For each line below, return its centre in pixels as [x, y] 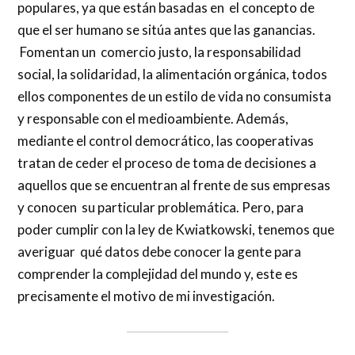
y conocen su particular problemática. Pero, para [161, 208]
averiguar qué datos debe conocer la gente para [160, 252]
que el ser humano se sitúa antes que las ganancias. [167, 30]
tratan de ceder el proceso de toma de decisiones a [167, 163]
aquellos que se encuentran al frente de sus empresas [174, 185]
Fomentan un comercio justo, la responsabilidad [160, 52]
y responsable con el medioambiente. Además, [153, 119]
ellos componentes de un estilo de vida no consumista [175, 97]
